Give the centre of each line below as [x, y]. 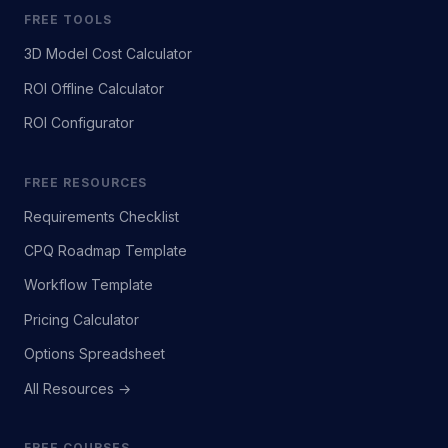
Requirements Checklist [101, 216]
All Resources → [77, 388]
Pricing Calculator [81, 319]
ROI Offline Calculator [94, 88]
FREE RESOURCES [86, 182]
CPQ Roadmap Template [105, 251]
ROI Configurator [79, 123]
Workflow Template [88, 285]
